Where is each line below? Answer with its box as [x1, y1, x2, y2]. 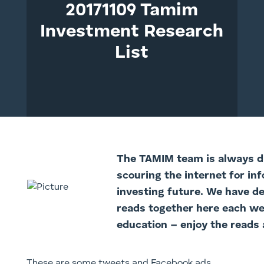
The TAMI [116, 154, 164, 164]
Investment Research [40, 23, 224, 41]
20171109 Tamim [65, 2, 199, 19]
